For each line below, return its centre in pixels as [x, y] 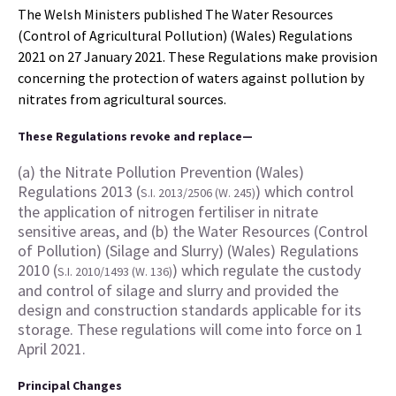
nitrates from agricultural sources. [122, 99]
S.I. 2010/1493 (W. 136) [115, 271]
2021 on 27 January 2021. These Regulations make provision [198, 57]
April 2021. [52, 349]
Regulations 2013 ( [79, 191]
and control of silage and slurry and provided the [178, 290]
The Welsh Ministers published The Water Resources [175, 14]
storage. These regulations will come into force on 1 [190, 329]
